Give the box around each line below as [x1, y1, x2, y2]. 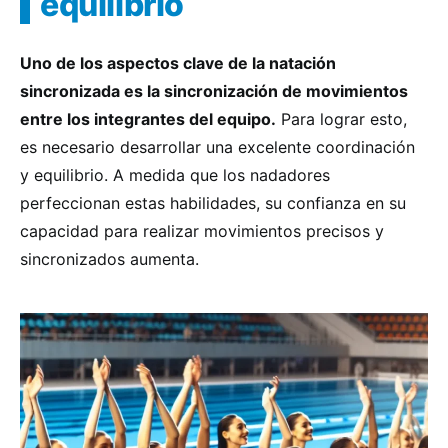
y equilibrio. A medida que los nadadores [20, 165, 330, 185]
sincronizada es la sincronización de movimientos [20, 81, 408, 101]
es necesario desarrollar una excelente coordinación [20, 137, 415, 157]
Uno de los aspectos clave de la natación [20, 53, 336, 73]
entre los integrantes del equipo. [20, 109, 276, 129]
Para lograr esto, [276, 109, 407, 129]
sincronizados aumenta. [20, 249, 199, 269]
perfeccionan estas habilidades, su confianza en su [20, 193, 406, 213]
